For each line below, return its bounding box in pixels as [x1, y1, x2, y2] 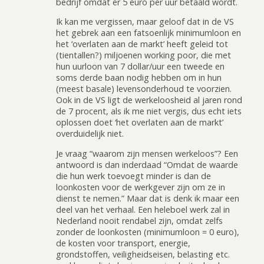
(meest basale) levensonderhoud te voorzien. [56, 83, 232, 95]
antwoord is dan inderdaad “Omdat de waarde [56, 159, 238, 170]
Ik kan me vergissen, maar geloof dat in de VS [56, 16, 234, 28]
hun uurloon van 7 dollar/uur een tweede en [56, 61, 225, 72]
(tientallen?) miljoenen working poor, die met [56, 49, 231, 61]
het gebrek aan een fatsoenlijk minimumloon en [56, 27, 241, 39]
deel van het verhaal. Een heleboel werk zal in [56, 203, 230, 215]
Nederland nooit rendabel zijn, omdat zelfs [56, 214, 223, 226]
